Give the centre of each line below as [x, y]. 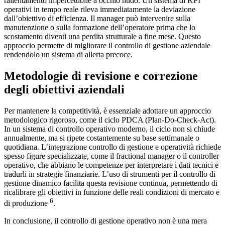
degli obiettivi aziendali [64, 90]
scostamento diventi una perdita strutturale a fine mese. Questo [102, 37]
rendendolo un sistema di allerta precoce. [68, 55]
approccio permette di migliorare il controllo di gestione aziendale [107, 46]
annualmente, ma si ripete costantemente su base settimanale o [102, 138]
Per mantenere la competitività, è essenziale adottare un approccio [107, 111]
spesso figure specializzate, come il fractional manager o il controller [111, 156]
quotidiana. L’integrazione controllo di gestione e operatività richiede [113, 147]
